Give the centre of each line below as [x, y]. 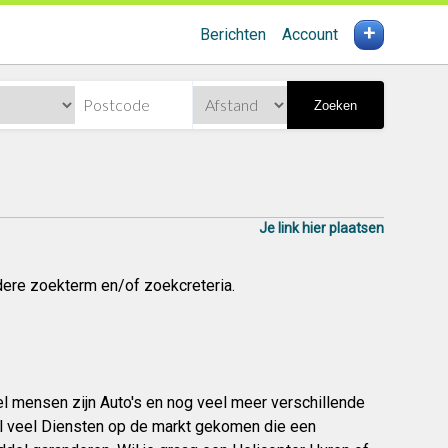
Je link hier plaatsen [321, 228]
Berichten [232, 34]
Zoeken [335, 105]
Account [309, 34]
